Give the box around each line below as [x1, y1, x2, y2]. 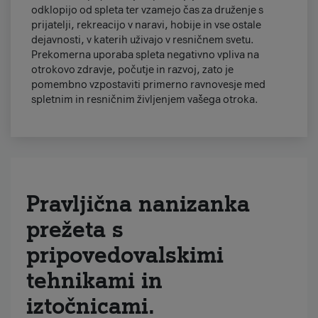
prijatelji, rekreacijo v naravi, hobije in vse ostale [31, 18, 261, 32]
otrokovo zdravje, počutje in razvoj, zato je [31, 63, 234, 77]
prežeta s [26, 216, 124, 243]
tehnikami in [26, 268, 163, 295]
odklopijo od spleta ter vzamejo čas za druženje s [31, 4, 263, 17]
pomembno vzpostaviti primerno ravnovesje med [31, 78, 265, 92]
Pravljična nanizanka [26, 191, 250, 218]
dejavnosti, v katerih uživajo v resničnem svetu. [31, 33, 254, 47]
